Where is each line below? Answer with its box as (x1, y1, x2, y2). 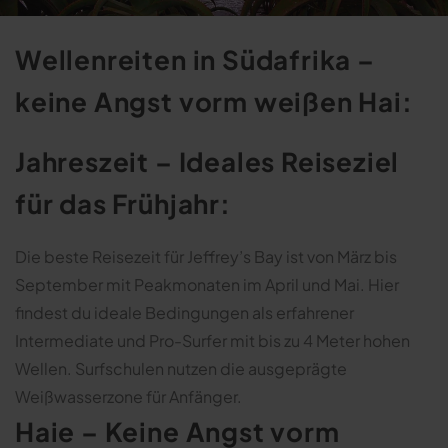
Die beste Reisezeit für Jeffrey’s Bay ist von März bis (15, 245, 397, 267)
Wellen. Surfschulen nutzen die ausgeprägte (15, 357, 347, 379)
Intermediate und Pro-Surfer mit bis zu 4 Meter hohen (15, 329, 410, 351)
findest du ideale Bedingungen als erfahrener (15, 301, 354, 323)
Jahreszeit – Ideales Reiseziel (15, 144, 400, 178)
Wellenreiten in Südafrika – (15, 42, 375, 76)
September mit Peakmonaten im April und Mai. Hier (15, 273, 399, 295)
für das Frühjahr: (15, 186, 231, 220)
